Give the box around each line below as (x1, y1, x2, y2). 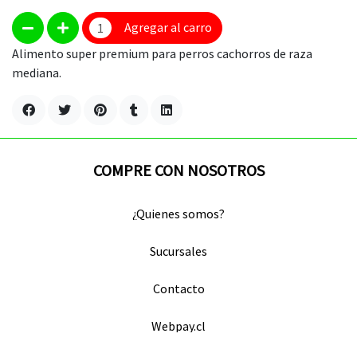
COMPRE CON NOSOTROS (92, 160, 265, 180)
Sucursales (150, 243, 207, 259)
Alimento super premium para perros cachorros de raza (12, 45, 312, 61)
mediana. (12, 65, 61, 80)
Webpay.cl (151, 318, 206, 334)
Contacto (152, 280, 205, 296)
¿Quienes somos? (132, 206, 225, 222)
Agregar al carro (124, 19, 212, 35)
